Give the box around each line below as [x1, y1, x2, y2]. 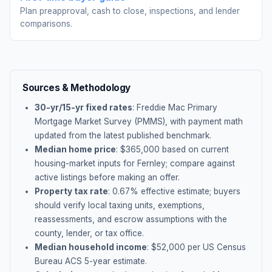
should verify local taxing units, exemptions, [35, 200, 205, 210]
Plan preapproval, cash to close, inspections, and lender [20, 6, 240, 16]
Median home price [35, 144, 116, 154]
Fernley [137, 158, 166, 168]
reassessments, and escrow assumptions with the [35, 214, 227, 224]
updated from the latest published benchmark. [35, 131, 211, 140]
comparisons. [20, 19, 72, 29]
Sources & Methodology [22, 82, 131, 93]
